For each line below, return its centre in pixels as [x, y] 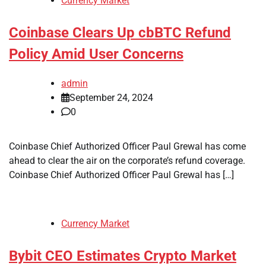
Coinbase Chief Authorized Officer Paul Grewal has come [127, 146]
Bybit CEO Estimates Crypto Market [123, 256]
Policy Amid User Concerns [96, 54]
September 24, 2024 [111, 97]
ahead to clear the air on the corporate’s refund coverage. [127, 160]
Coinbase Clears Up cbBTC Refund [120, 33]
